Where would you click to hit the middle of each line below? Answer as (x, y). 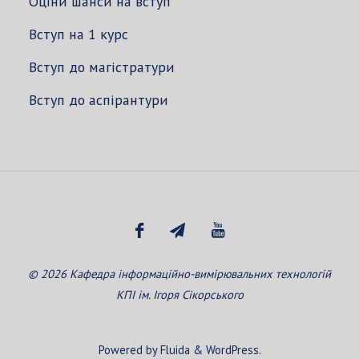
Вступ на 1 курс (78, 34)
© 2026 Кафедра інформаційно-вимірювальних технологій (179, 273)
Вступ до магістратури (101, 67)
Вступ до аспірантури (98, 100)
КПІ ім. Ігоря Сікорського (179, 294)
